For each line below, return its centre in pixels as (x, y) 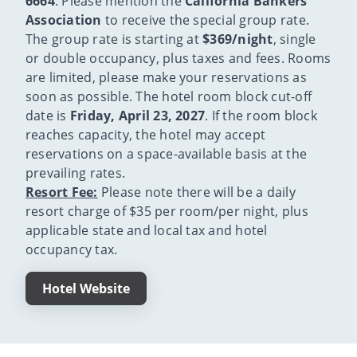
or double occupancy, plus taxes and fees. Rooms (178, 58)
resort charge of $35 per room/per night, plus (167, 211)
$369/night (238, 39)
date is (48, 115)
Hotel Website (86, 288)
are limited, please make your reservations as (166, 77)
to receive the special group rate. (206, 20)
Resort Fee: (62, 192)
